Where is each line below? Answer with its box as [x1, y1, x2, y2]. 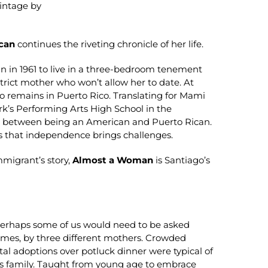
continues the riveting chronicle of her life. [15, 38, 204, 50]
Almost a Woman [72, 154, 154, 166]
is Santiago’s [153, 154, 211, 166]
